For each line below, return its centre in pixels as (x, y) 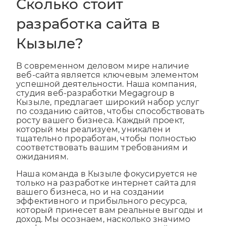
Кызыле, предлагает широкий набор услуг (108, 111)
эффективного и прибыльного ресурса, (102, 210)
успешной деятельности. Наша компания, (106, 93)
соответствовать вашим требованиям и (102, 157)
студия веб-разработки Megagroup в (96, 102)
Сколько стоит (70, 13)
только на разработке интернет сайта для (106, 192)
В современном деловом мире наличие (103, 75)
